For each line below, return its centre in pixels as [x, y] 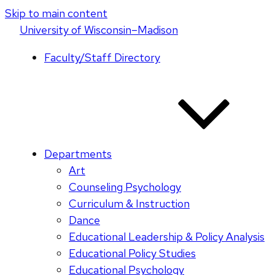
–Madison [155, 30]
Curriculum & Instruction [129, 203]
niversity [49, 30]
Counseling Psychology [125, 187]
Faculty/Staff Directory [102, 57]
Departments [78, 154]
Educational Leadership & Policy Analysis [167, 237]
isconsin [113, 30]
